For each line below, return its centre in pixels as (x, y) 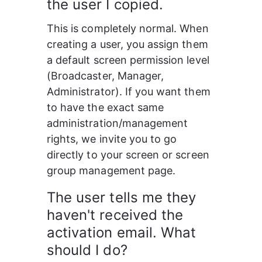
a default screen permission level (130, 60)
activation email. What (124, 232)
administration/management (119, 123)
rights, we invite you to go (113, 139)
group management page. (111, 170)
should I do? (87, 250)
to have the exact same (107, 107)
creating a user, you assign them (129, 44)
